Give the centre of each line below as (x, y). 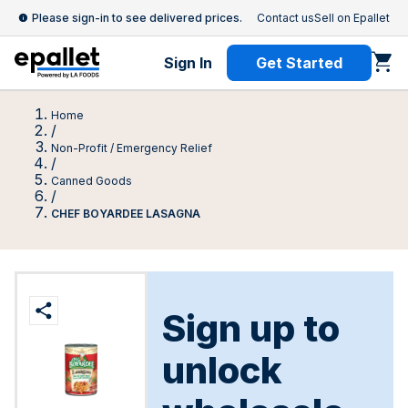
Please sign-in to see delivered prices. (137, 18)
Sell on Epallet (352, 18)
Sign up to (251, 328)
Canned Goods (92, 181)
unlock (222, 370)
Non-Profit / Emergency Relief (132, 148)
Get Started (299, 63)
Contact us (286, 18)
